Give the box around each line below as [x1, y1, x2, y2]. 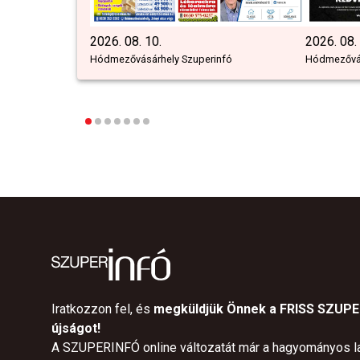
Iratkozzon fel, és [51, 301, 153, 317]
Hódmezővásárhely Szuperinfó [90, 53, 232, 66]
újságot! [51, 321, 100, 337]
